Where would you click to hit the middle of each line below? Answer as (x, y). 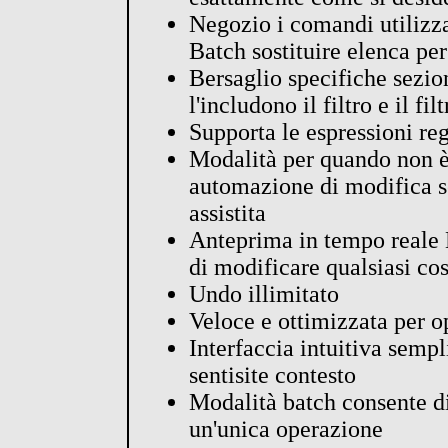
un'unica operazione (285, 428)
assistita (227, 212)
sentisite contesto (272, 374)
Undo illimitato (263, 293)
